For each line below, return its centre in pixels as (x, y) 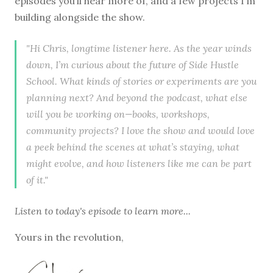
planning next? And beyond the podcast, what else (137, 97)
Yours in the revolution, (69, 237)
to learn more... (156, 211)
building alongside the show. (80, 17)
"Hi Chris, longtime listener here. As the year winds (139, 48)
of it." (37, 179)
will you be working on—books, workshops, (118, 114)
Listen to (35, 211)
